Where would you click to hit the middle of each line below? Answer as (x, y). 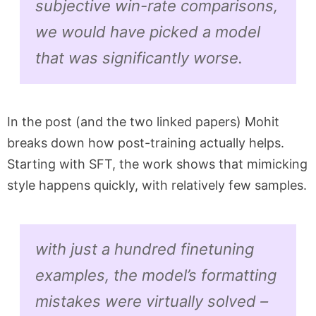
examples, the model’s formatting (156, 275)
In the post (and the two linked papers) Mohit (143, 122)
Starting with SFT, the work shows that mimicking (157, 164)
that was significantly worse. (139, 58)
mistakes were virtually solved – (151, 301)
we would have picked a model (147, 32)
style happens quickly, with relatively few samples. (157, 186)
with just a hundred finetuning (144, 249)
